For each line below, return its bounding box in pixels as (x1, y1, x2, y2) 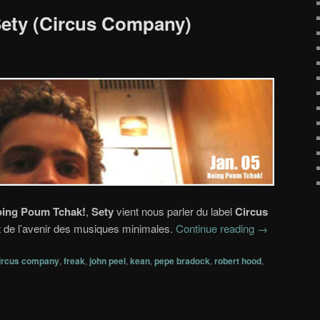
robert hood (214, 254, 261, 268)
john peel (89, 254, 126, 268)
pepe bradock (154, 254, 210, 268)
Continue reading (176, 220, 257, 236)
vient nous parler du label (114, 203, 235, 219)
